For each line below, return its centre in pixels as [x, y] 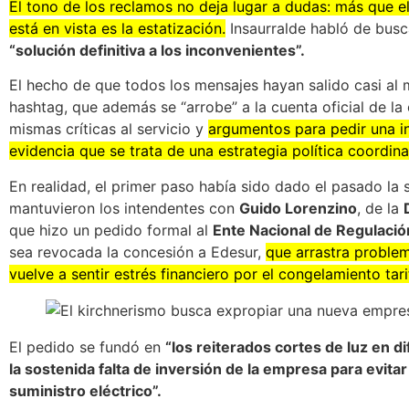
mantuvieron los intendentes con [124, 208]
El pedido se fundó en [87, 346]
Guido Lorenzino [298, 208]
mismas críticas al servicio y [109, 129]
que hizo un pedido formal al [111, 230]
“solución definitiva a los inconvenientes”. [157, 50]
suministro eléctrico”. [85, 390]
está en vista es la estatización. [117, 28]
